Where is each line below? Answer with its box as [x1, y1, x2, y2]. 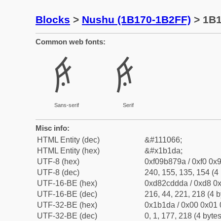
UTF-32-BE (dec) [37, 212, 97, 220]
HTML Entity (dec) [37, 136, 100, 144]
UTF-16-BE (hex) [37, 179, 97, 187]
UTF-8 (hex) [37, 157, 79, 166]
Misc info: [36, 124, 70, 132]
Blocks [36, 14, 70, 25]
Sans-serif [54, 102, 79, 108]
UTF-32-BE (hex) [37, 201, 97, 209]
